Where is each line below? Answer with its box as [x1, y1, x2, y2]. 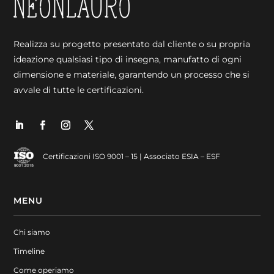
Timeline [13, 246, 45, 256]
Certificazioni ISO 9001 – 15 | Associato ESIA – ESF [42, 151, 220, 161]
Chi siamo [13, 227, 51, 237]
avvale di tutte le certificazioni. [13, 84, 144, 95]
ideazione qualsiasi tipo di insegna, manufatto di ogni [13, 53, 242, 65]
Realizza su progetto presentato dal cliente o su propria [13, 38, 251, 50]
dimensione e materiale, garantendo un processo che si [13, 68, 250, 80]
